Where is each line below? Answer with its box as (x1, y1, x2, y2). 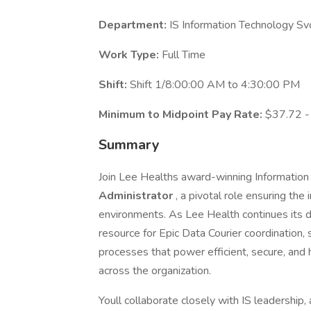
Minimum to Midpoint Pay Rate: (99, 107, 265, 122)
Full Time (162, 47, 205, 62)
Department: (99, 17, 169, 33)
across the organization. (99, 263, 211, 278)
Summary (99, 135, 160, 154)
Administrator (99, 188, 176, 203)
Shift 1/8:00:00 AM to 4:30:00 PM (130, 77, 300, 92)
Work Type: (99, 47, 162, 62)
